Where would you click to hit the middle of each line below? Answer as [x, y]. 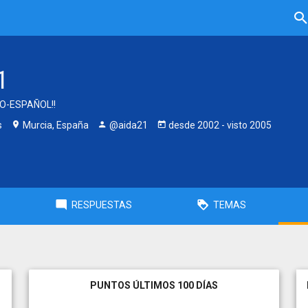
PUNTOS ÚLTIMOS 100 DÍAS [154, 285]
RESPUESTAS [102, 205]
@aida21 [128, 125]
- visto [234, 125]
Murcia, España [55, 125]
